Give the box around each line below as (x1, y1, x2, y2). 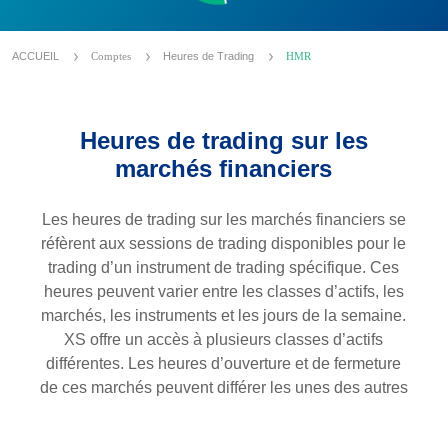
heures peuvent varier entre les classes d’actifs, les (43, 283, 404, 300)
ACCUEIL (12, 50, 62, 62)
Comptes (91, 50, 134, 62)
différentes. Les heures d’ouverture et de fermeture (46, 355, 402, 372)
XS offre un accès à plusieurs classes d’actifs (64, 331, 384, 348)
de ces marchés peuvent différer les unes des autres (39, 379, 408, 396)
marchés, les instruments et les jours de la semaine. (41, 307, 407, 324)
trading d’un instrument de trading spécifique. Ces (48, 259, 400, 276)
